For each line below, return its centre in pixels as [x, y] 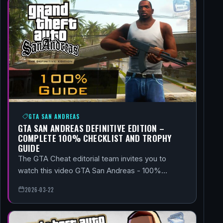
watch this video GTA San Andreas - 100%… [92, 170]
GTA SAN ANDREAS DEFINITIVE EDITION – [91, 128]
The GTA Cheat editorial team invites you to [92, 159]
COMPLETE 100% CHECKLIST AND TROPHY [95, 138]
